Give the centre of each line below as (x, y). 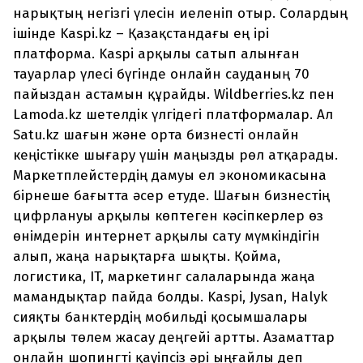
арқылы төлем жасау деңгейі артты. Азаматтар (174, 338)
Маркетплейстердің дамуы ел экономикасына (170, 176)
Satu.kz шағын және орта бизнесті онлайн (156, 135)
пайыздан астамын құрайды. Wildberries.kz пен (174, 95)
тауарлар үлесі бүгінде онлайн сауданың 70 (161, 75)
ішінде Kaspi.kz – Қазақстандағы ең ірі (141, 34)
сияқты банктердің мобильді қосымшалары (160, 318)
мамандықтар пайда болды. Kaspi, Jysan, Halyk (170, 297)
